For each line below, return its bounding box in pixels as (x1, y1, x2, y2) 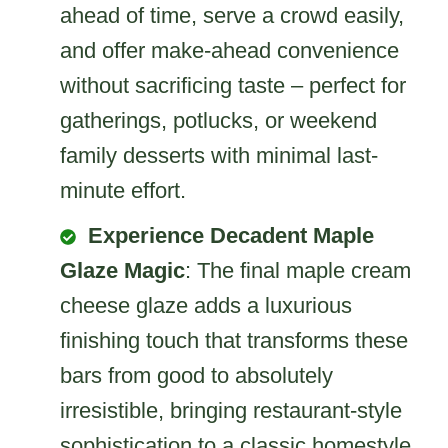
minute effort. (60, 177, 186, 203)
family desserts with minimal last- (60, 142, 378, 168)
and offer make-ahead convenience (60, 37, 399, 63)
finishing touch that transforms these (60, 327, 408, 353)
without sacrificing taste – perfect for (60, 72, 406, 98)
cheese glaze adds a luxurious (60, 292, 352, 318)
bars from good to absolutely (60, 362, 333, 388)
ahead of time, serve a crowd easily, (60, 2, 404, 28)
